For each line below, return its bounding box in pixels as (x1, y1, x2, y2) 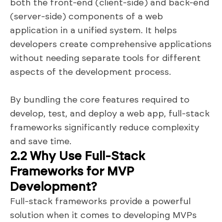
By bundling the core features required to (10, 95, 189, 105)
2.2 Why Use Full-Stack (10, 150, 145, 163)
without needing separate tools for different (10, 54, 201, 63)
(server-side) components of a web (10, 12, 163, 21)
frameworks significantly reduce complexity (10, 123, 199, 132)
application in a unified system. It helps (10, 26, 177, 35)
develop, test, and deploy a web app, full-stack (10, 109, 210, 118)
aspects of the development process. (10, 67, 171, 77)
